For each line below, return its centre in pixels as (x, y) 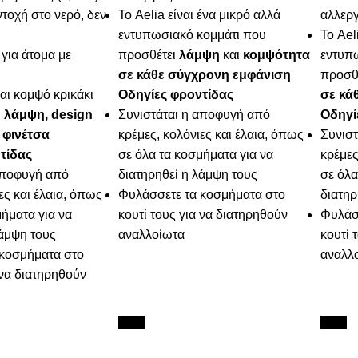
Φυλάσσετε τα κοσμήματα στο (202, 195)
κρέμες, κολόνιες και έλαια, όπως (211, 135)
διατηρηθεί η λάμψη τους (188, 175)
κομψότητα (277, 55)
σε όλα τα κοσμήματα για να (196, 155)
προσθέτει (149, 55)
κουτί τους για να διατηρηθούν (203, 215)
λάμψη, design (48, 115)
